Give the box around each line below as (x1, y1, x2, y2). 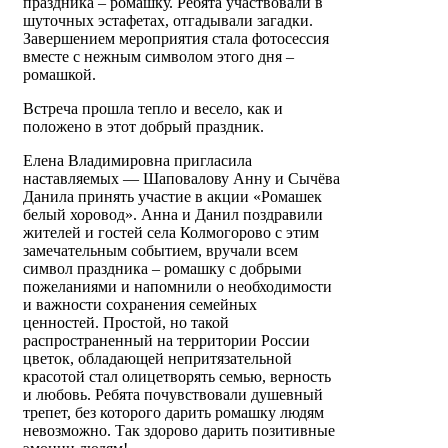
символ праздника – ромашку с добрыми (23, 260, 302, 278)
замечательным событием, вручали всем (23, 242, 298, 260)
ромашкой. (23, 66, 96, 84)
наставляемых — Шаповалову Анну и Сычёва (23, 170, 340, 188)
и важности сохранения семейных (23, 296, 257, 314)
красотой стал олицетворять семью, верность (23, 368, 331, 386)
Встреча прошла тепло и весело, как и (23, 100, 283, 118)
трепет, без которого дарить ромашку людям (23, 404, 324, 422)
